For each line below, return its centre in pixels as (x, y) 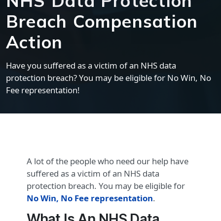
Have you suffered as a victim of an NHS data (91, 66)
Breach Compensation (102, 21)
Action (35, 42)
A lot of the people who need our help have (108, 161)
